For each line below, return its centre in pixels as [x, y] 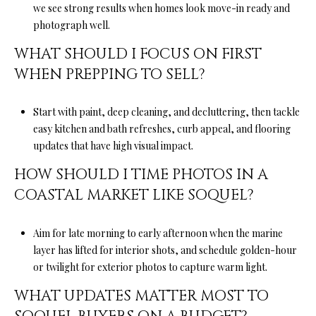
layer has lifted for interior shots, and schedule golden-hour [165, 250]
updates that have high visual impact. [113, 146]
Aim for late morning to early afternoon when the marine [158, 233]
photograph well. [71, 25]
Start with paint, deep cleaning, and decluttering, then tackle [166, 112]
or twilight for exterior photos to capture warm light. [150, 267]
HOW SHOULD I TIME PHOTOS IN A [141, 175]
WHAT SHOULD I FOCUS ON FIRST [138, 54]
